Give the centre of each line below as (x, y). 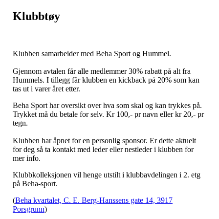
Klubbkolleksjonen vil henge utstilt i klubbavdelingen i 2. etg (107, 175)
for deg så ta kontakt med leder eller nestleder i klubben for (103, 149)
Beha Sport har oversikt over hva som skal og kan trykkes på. (107, 105)
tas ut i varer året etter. (46, 88)
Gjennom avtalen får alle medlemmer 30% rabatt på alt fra (102, 71)
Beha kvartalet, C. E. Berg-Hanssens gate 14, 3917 (94, 200)
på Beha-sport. (35, 183)
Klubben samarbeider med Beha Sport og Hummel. (92, 53)
